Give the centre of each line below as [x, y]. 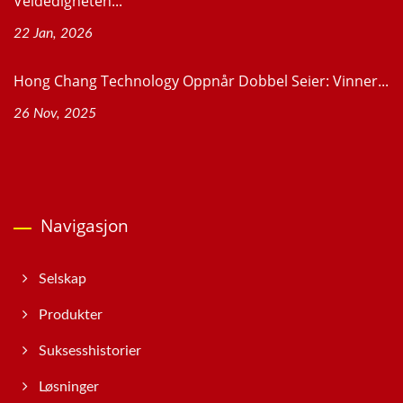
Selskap [63, 279]
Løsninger [69, 387]
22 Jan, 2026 [53, 34]
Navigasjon [85, 226]
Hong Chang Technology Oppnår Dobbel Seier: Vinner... [201, 81]
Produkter [71, 315]
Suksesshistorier [90, 351]
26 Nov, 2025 [55, 114]
